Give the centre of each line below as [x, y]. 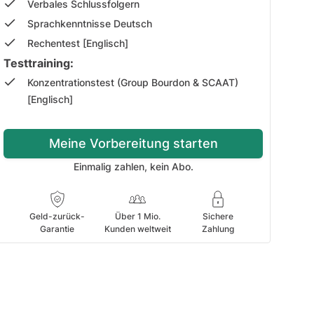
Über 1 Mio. [137, 216]
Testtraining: [39, 63]
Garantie [57, 229]
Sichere [218, 216]
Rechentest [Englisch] [78, 43]
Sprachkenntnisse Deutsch [91, 24]
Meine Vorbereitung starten [133, 143]
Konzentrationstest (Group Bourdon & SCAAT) [133, 83]
